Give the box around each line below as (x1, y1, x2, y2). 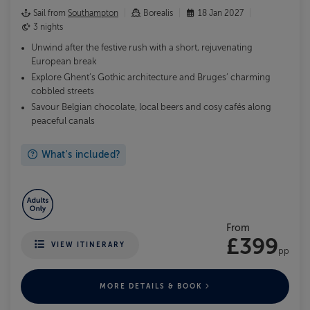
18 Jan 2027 (196, 8, 246, 18)
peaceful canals (31, 116, 95, 126)
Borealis (141, 8, 175, 18)
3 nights (31, 21, 63, 32)
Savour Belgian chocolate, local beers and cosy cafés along (31, 102, 271, 112)
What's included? (38, 149, 121, 160)
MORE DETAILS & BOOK (100, 282, 205, 290)
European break (31, 56, 97, 66)
